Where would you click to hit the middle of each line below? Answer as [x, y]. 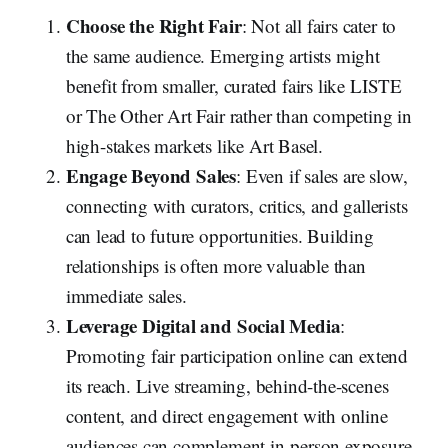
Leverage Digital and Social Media [203, 326]
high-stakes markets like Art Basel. [194, 146]
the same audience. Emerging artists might [222, 56]
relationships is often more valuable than [215, 266]
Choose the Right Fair [153, 26]
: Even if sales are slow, [322, 176]
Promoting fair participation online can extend [236, 356]
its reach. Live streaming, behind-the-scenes [227, 386]
